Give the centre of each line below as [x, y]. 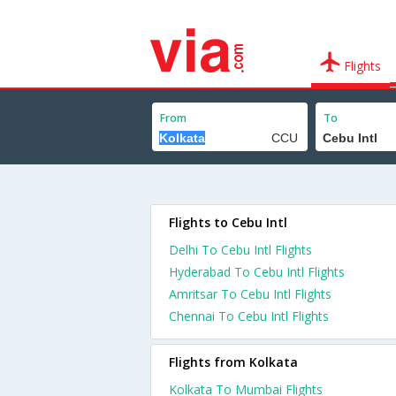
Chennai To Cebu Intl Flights [249, 316]
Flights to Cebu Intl [228, 222]
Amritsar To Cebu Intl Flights [250, 294]
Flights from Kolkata [233, 362]
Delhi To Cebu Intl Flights [240, 250]
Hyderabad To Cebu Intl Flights [257, 272]
